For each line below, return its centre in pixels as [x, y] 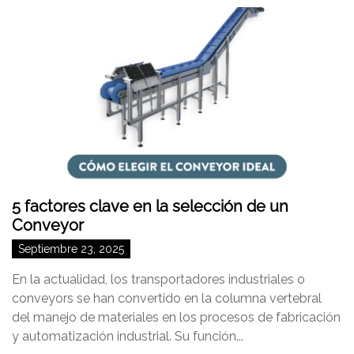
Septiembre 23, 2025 [71, 249]
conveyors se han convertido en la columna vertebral [167, 298]
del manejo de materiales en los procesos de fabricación [176, 317]
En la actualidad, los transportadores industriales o [158, 279]
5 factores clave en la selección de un [150, 206]
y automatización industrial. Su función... [128, 336]
